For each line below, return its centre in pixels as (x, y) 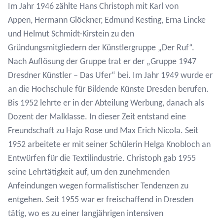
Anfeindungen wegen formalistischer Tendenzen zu (98, 186)
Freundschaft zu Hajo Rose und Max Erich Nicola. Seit (103, 131)
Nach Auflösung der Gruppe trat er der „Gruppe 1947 (102, 62)
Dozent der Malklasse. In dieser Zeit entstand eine (97, 117)
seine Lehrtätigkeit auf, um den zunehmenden (89, 172)
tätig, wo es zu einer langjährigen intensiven (86, 214)
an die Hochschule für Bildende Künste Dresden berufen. (108, 90)
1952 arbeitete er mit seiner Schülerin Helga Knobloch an (109, 145)
